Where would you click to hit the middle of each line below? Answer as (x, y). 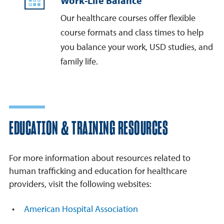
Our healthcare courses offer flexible (128, 18)
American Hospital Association (81, 209)
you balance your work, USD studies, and (137, 47)
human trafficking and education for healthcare (98, 171)
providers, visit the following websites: (80, 184)
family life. (79, 61)
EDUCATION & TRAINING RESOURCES (88, 129)
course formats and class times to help (132, 32)
